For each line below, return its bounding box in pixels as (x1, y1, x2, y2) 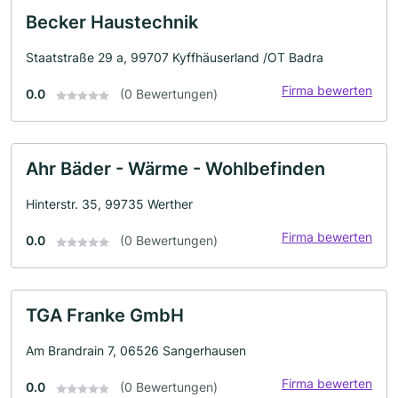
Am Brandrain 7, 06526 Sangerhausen (26, 343, 246, 359)
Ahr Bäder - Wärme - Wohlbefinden (26, 158, 325, 180)
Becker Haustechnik (26, 12, 198, 34)
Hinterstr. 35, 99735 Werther (26, 196, 193, 212)
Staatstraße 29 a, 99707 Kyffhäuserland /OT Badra (26, 50, 323, 66)
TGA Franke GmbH (26, 305, 184, 327)
